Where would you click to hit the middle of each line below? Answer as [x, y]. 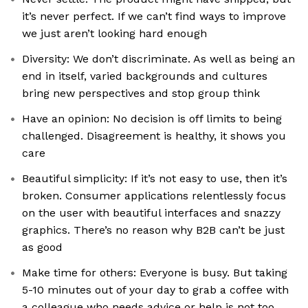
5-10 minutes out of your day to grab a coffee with [155, 290]
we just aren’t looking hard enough [114, 34]
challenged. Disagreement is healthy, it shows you [154, 136]
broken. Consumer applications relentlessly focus [154, 196]
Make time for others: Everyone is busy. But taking [155, 273]
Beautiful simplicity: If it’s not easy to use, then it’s [155, 179]
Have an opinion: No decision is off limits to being [152, 119]
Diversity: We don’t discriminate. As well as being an [158, 59]
